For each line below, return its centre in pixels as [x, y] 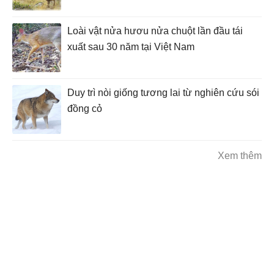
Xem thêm [240, 156]
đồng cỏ [85, 109]
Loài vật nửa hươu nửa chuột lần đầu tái [155, 31]
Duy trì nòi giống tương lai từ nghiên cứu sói [163, 93]
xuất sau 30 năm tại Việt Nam [131, 47]
